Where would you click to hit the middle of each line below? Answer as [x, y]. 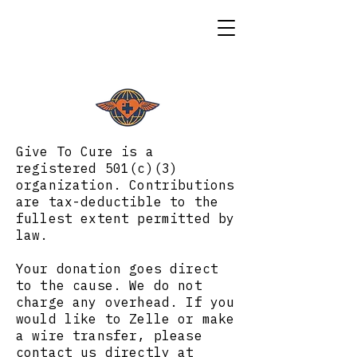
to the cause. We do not [109, 285]
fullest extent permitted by [126, 218]
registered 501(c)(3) [97, 168]
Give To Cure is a [85, 151]
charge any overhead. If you [126, 302]
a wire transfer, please [109, 335]
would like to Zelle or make [126, 319]
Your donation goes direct [118, 269]
